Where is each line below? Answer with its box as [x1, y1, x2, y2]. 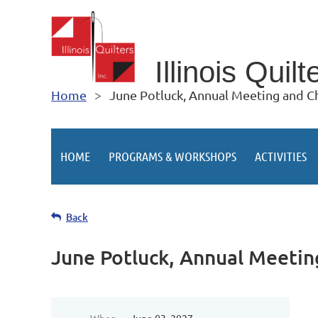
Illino [155, 55, 215, 89]
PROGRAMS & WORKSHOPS [109, 148, 236, 164]
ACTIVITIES [255, 148, 307, 164]
